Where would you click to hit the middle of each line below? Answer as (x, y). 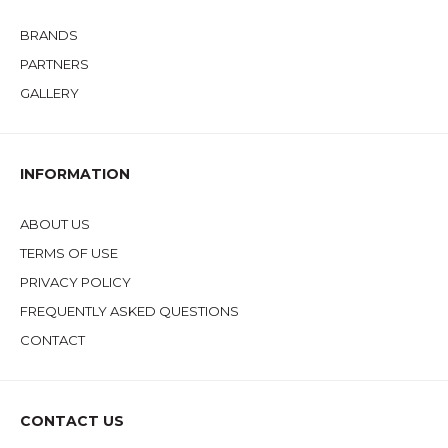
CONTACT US (72, 420)
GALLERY (49, 92)
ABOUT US (55, 223)
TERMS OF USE (69, 252)
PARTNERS (54, 63)
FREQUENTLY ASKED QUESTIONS (129, 310)
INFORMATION (75, 173)
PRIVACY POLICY (75, 281)
